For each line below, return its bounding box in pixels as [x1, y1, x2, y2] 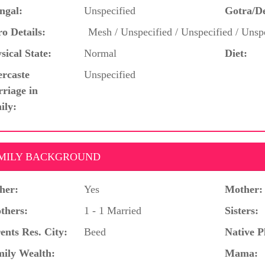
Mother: [225, 183, 263, 195]
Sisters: [225, 204, 258, 216]
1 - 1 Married [84, 204, 142, 216]
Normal [84, 47, 117, 59]
